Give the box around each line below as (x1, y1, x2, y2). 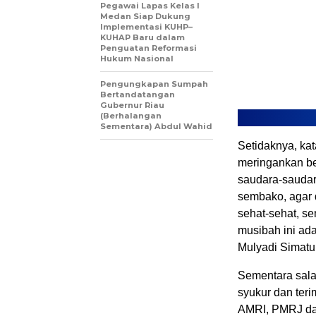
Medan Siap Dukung (100, 11, 190, 22)
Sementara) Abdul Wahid (100, 121, 212, 132)
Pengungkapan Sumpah (100, 79, 208, 90)
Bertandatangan (100, 90, 175, 100)
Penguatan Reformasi (100, 43, 197, 54)
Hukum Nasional (100, 54, 174, 64)
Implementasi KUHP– (100, 22, 193, 32)
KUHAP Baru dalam (100, 32, 185, 43)
